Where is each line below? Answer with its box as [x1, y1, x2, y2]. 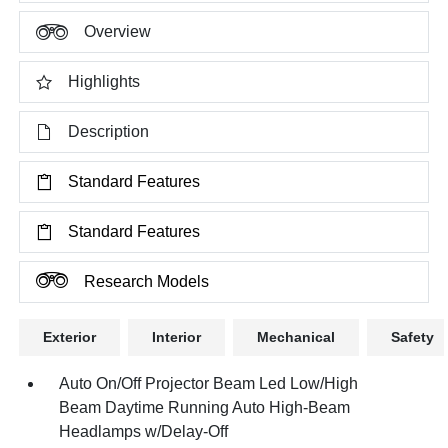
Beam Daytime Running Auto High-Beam [59, 399, 351, 417]
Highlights [68, 73, 141, 91]
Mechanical [257, 329, 336, 346]
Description [68, 123, 150, 141]
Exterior [43, 329, 97, 346]
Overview [84, 23, 152, 41]
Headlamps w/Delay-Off [59, 423, 229, 441]
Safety [391, 329, 435, 346]
